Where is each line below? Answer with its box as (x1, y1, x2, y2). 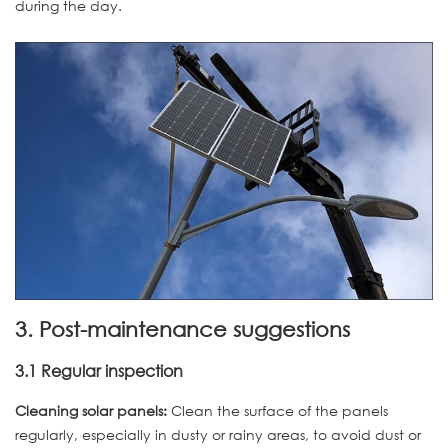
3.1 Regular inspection (15, 359, 183, 381)
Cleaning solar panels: (15, 401, 167, 421)
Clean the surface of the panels (167, 401, 388, 421)
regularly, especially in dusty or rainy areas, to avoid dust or (15, 425, 421, 445)
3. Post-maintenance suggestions (15, 317, 350, 342)
